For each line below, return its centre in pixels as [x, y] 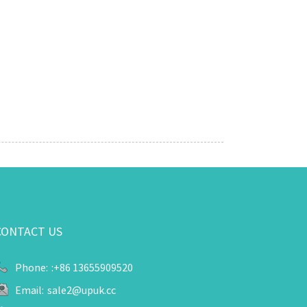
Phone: [32, 268]
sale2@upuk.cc [82, 290]
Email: [30, 290]
